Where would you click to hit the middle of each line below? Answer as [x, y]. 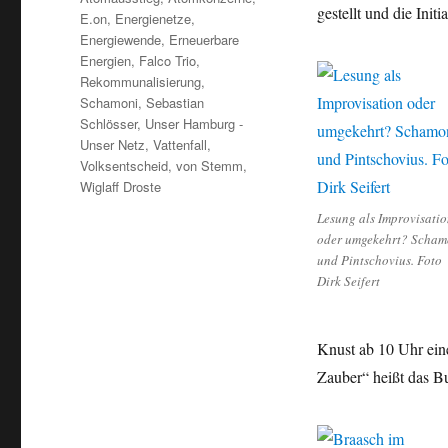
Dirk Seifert [348, 281]
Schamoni [109, 103]
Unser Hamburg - [194, 124]
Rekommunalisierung [141, 82]
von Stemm [210, 166]
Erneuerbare [204, 40]
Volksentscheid [124, 166]
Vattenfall [180, 145]
